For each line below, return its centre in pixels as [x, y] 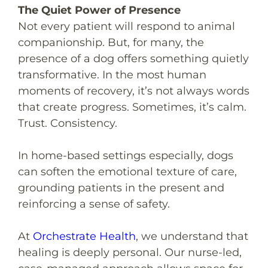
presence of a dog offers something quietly [133, 58]
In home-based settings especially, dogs [126, 155]
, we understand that [192, 236]
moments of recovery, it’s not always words [134, 91]
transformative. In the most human [112, 74]
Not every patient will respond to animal [127, 26]
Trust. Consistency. [68, 123]
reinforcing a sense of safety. [94, 204]
